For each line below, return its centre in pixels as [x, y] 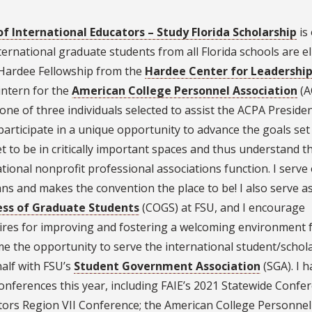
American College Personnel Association [185, 91]
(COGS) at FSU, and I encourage [222, 208]
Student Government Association [167, 266]
